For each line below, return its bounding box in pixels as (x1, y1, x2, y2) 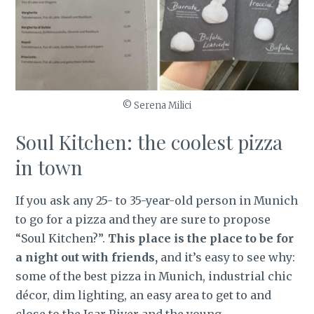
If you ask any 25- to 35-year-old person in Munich (15, 193, 299, 207)
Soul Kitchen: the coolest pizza (15, 128, 283, 155)
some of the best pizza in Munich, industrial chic (15, 268, 293, 283)
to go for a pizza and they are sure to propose (15, 212, 271, 226)
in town (15, 153, 83, 180)
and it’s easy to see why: (158, 250, 296, 264)
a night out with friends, (15, 250, 158, 264)
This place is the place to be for (108, 231, 294, 245)
